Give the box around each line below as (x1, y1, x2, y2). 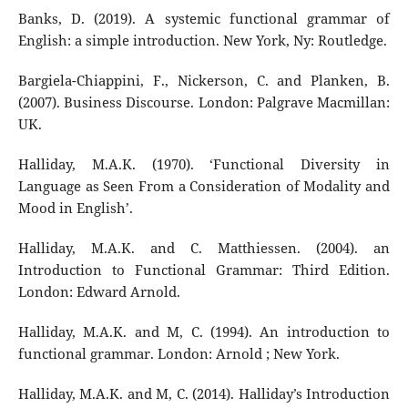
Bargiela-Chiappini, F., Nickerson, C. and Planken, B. (17, 70, 391, 90)
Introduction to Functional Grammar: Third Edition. (17, 260, 391, 280)
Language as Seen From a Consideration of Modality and (17, 176, 391, 196)
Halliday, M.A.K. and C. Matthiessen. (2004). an (17, 238, 391, 258)
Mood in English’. (17, 198, 133, 218)
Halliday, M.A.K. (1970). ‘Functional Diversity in (17, 154, 391, 174)
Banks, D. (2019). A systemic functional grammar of (17, 8, 391, 28)
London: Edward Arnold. (17, 281, 180, 301)
